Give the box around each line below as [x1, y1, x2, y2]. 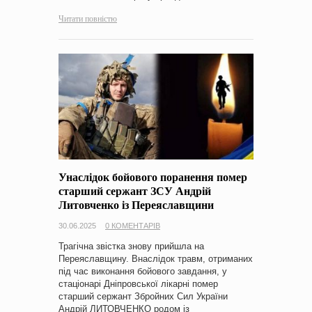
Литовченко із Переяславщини [58, 196, 214, 213]
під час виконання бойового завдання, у [58, 266, 227, 277]
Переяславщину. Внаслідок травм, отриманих [58, 253, 253, 265]
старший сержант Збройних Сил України [58, 291, 228, 302]
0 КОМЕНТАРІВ [105, 221, 160, 231]
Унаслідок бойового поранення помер [58, 169, 247, 185]
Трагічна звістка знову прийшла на [58, 241, 204, 252]
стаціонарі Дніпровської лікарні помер [58, 279, 218, 290]
